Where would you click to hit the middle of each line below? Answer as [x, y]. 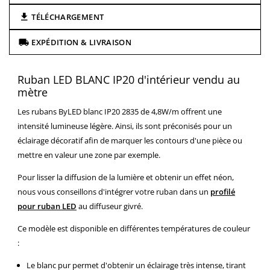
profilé [223, 192]
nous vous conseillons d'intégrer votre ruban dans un [113, 192]
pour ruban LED [47, 206]
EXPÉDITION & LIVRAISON [82, 42]
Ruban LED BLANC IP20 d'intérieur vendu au [129, 80]
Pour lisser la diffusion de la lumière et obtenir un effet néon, [126, 177]
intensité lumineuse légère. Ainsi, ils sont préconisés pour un [125, 126]
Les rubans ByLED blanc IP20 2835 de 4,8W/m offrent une [120, 112]
